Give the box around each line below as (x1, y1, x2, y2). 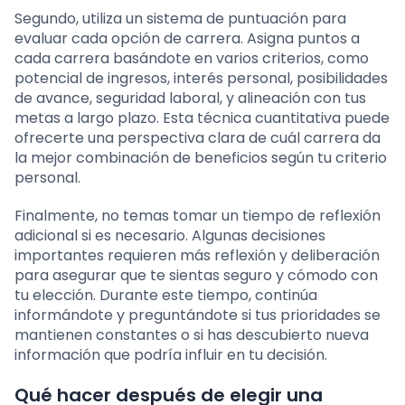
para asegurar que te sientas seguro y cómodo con (14, 265, 378, 287)
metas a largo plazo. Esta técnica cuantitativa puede (14, 108, 390, 129)
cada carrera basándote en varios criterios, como (14, 48, 369, 70)
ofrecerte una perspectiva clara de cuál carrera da (14, 127, 381, 149)
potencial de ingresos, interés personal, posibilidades (14, 68, 388, 89)
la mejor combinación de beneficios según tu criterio (14, 147, 387, 169)
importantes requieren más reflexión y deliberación (14, 245, 380, 267)
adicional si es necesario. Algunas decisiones (14, 225, 325, 247)
